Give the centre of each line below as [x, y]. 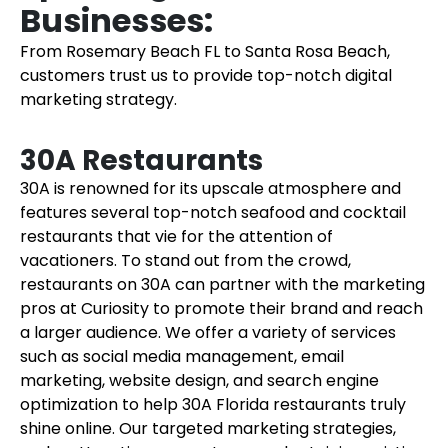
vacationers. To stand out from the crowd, [185, 260]
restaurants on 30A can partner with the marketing [222, 284]
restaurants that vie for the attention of [176, 236]
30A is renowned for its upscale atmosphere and [210, 188]
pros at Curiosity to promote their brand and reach [221, 308]
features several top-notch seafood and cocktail [213, 212]
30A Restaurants [141, 160]
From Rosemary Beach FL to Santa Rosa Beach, [205, 51]
